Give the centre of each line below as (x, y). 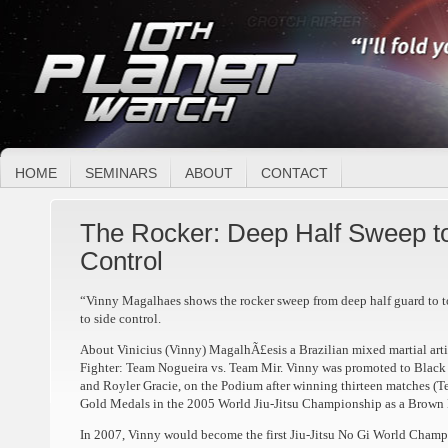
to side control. (120, 318)
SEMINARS (121, 173)
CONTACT (294, 173)
